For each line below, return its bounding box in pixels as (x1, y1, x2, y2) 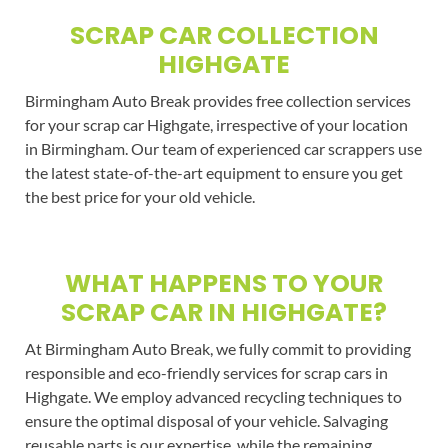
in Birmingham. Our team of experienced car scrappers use (24, 138, 422, 158)
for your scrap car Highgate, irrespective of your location (24, 114, 408, 134)
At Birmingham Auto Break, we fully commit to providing (24, 338, 411, 358)
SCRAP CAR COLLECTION (69, 17, 379, 53)
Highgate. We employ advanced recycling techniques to (24, 386, 402, 406)
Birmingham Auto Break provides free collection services (24, 90, 411, 110)
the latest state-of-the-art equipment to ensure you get (24, 162, 403, 182)
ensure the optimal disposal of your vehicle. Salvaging (24, 410, 388, 430)
